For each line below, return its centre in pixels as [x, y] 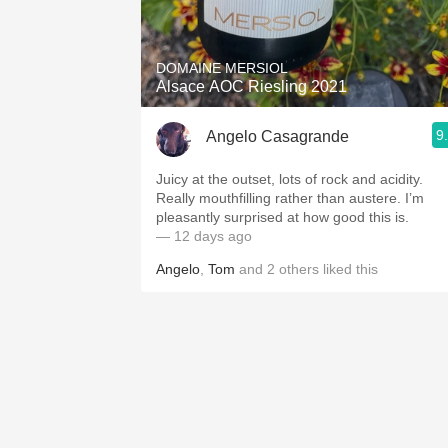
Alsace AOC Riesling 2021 [251, 86]
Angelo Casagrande [277, 136]
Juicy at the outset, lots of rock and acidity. [289, 179]
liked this [348, 269]
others [299, 269]
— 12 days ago [204, 236]
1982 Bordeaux [310, 11]
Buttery [310, 143]
